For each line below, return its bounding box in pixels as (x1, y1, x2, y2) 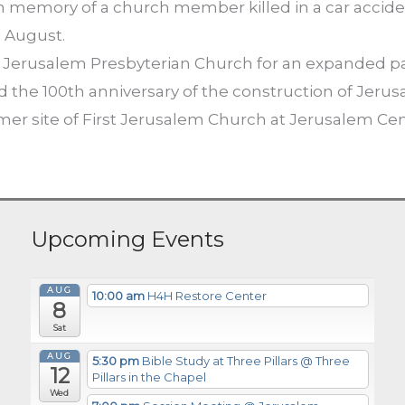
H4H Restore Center (147, 287, 268, 303)
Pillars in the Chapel (92, 370, 207, 385)
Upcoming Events (30, 225, 224, 252)
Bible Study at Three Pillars (142, 353, 301, 369)
